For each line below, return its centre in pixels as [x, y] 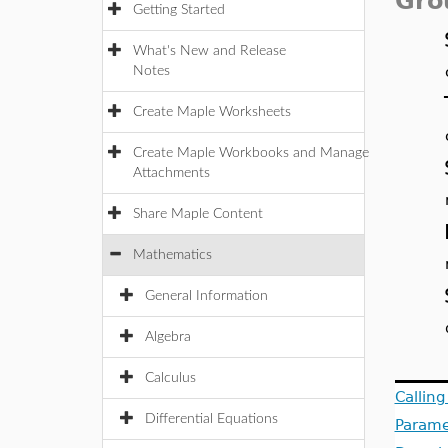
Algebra [168, 337]
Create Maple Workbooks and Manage [251, 153]
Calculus [170, 378]
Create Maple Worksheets [212, 112]
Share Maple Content [198, 214]
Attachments [171, 173]
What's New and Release [209, 51]
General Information [206, 296]
